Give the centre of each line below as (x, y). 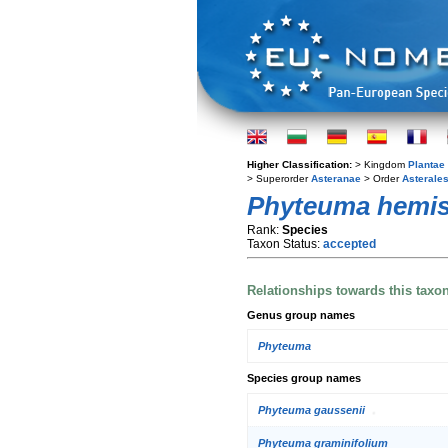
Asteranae (336, 178)
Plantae (426, 164)
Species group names (304, 378)
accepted (349, 244)
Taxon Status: (285, 244)
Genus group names (301, 314)
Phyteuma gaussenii (311, 409)
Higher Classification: (301, 164)
